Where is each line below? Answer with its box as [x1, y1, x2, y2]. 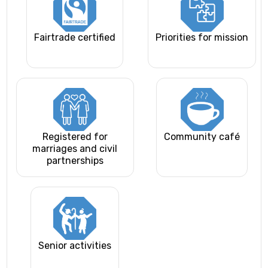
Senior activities [38, 240, 112, 252]
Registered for [42, 131, 108, 143]
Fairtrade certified [34, 32, 116, 44]
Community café [164, 131, 240, 143]
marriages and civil [32, 143, 118, 155]
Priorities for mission [156, 32, 249, 44]
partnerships [46, 155, 103, 167]
